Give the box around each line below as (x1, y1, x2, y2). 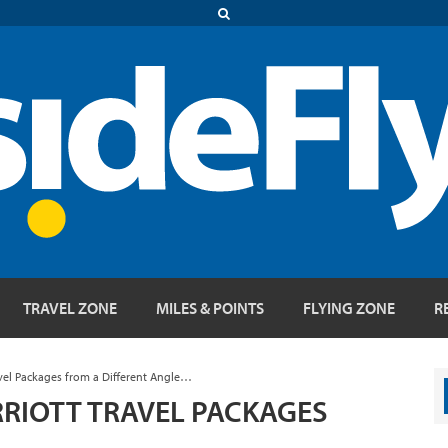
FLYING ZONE (303, 298, 395, 318)
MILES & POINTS (156, 298, 264, 318)
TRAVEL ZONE (23, 298, 117, 318)
